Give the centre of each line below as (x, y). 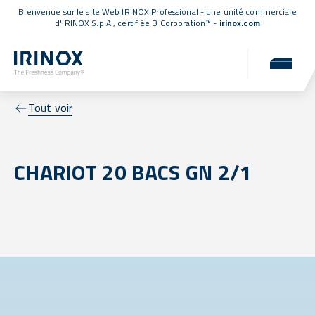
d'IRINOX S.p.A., (86, 23)
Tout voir (51, 108)
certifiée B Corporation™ (165, 23)
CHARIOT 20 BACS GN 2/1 (133, 173)
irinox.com (239, 23)
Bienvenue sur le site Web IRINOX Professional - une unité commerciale (157, 12)
